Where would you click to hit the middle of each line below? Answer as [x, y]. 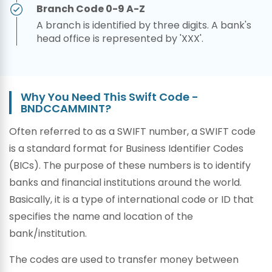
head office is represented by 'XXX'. [120, 39]
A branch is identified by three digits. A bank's [144, 25]
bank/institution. [48, 233]
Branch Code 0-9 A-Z [91, 9]
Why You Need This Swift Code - [110, 97]
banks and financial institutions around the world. [125, 182]
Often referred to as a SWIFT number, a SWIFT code [132, 131]
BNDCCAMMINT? [66, 108]
